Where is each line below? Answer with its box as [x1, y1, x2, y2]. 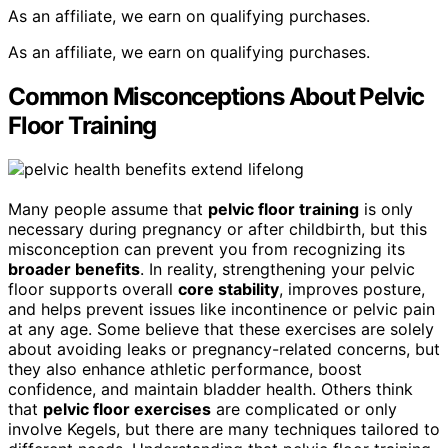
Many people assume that [8, 199, 208, 220]
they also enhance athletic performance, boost [8, 359, 362, 380]
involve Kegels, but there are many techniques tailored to [8, 419, 440, 440]
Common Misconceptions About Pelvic [8, 81, 425, 111]
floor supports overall [8, 279, 178, 300]
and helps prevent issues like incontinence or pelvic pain [8, 299, 435, 320]
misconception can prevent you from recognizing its [8, 239, 405, 260]
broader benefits [8, 259, 140, 280]
